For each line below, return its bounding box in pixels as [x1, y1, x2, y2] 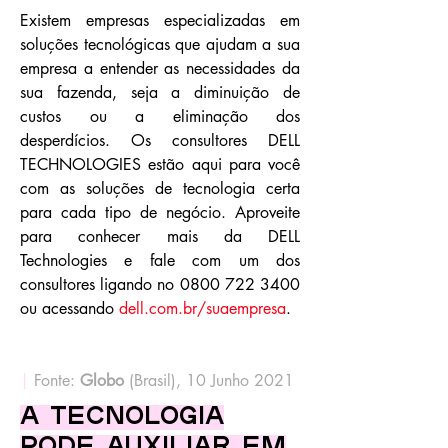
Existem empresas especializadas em [20, 10, 300, 31]
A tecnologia [20, 405, 224, 430]
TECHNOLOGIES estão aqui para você [20, 154, 300, 175]
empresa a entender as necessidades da [20, 58, 300, 79]
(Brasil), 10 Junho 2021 [124, 370, 294, 391]
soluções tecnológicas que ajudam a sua [20, 34, 300, 55]
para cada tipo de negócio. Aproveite [20, 202, 300, 223]
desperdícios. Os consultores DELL [20, 130, 300, 151]
